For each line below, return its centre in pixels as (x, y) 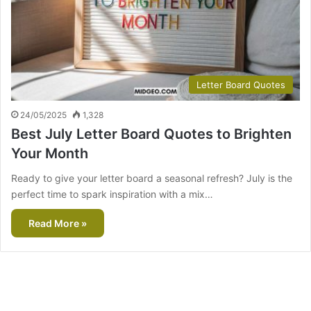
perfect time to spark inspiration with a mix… (112, 194)
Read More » (58, 224)
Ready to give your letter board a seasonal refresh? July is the (152, 178)
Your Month (50, 154)
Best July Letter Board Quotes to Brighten (151, 134)
